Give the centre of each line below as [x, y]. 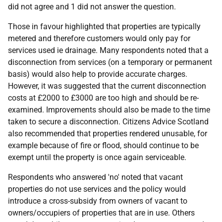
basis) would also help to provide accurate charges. [98, 74]
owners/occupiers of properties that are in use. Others [101, 213]
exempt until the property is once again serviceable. [97, 157]
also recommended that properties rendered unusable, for [108, 134]
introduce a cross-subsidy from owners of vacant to [98, 201]
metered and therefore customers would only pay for [99, 38]
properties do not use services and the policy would [97, 189]
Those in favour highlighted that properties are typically [104, 27]
